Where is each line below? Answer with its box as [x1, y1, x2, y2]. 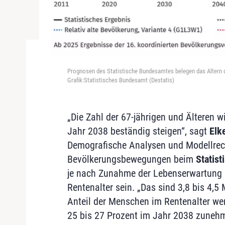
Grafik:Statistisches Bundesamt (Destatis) [67, 76, 174, 84]
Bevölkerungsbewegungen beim [67, 153, 196, 165]
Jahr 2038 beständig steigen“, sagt [67, 125, 209, 137]
